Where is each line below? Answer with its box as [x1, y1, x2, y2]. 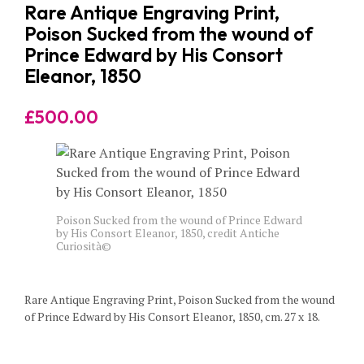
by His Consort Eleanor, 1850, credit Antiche [56, 225, 279, 241]
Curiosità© [56, 238, 111, 254]
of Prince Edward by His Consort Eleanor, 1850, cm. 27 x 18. [24, 309, 320, 325]
